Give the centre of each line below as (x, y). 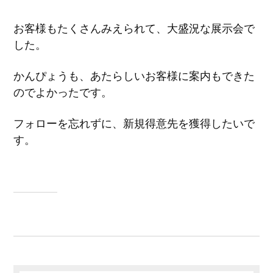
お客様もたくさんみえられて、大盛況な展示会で (134, 28)
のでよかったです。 (63, 92)
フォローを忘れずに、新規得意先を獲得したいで (134, 123)
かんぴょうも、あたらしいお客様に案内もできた (134, 76)
